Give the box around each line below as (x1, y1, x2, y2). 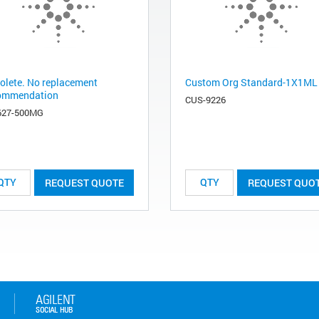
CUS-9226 (185, 93, 226, 106)
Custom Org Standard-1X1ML (185, 75, 318, 89)
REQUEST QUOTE (44, 175, 124, 189)
